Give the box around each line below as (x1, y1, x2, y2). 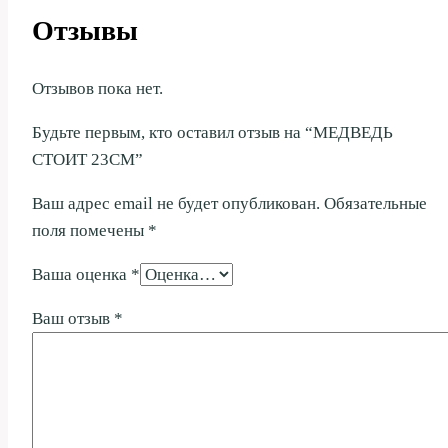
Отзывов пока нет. (32, 79, 163, 99)
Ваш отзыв (32, 309, 114, 329)
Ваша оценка (32, 265, 131, 285)
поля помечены (32, 221, 148, 241)
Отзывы (32, 15, 138, 47)
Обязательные (324, 194, 427, 214)
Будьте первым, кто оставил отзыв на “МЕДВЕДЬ (32, 123, 393, 143)
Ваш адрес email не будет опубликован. (32, 194, 320, 214)
